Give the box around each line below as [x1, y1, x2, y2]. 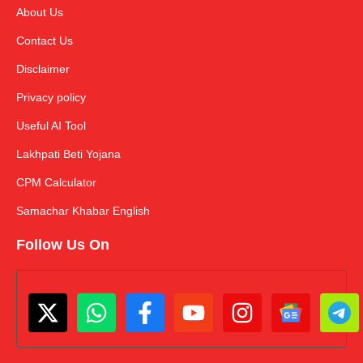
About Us [16, 5, 63, 19]
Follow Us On [16, 236, 109, 253]
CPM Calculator [16, 175, 96, 189]
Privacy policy [16, 90, 86, 104]
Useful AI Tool [16, 118, 86, 132]
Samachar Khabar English [16, 203, 150, 217]
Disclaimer [16, 62, 70, 75]
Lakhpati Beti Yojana [16, 147, 121, 160]
